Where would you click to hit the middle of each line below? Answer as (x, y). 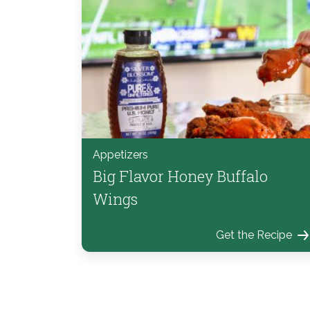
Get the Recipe (254, 235)
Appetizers (120, 154)
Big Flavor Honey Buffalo (180, 176)
